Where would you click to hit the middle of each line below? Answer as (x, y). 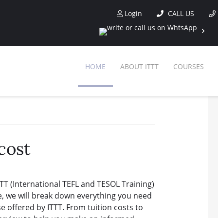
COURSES (189, 66)
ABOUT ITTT (139, 66)
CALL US (180, 13)
